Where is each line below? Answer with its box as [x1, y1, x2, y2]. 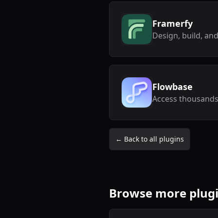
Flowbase [152, 81, 193, 93]
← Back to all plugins [115, 134, 184, 144]
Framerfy [152, 18, 193, 30]
